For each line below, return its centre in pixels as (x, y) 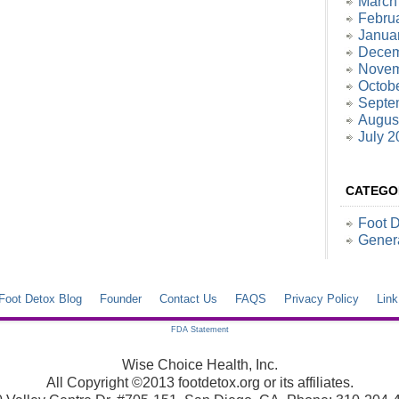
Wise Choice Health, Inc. (199, 365)
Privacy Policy (322, 299)
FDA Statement (199, 330)
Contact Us (188, 299)
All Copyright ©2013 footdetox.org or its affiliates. (199, 383)
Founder (121, 299)
